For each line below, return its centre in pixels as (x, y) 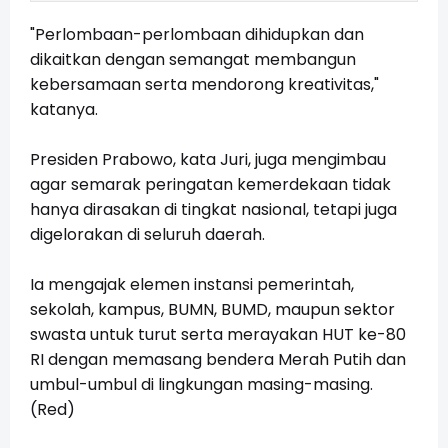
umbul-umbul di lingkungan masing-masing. (201, 385)
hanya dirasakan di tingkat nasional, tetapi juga (213, 210)
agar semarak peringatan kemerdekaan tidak (210, 185)
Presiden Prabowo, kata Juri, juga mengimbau (208, 160)
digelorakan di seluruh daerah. (147, 235)
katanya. (64, 110)
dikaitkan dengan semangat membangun (193, 60)
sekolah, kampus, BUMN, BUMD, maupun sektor (212, 310)
